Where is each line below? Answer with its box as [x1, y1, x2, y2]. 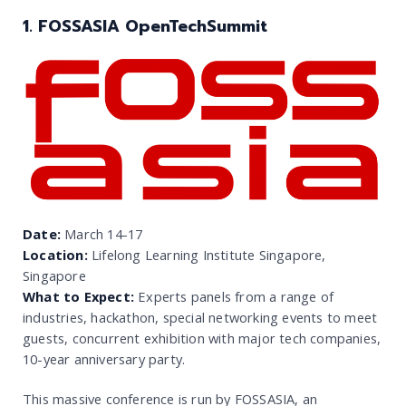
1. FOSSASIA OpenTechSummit [23, 14, 267, 39]
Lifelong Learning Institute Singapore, [87, 246, 326, 265]
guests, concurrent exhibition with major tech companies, [23, 329, 382, 348]
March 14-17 [61, 225, 143, 244]
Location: [23, 246, 88, 265]
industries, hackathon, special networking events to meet [23, 308, 378, 327]
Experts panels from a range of [134, 287, 334, 306]
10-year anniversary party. [23, 350, 186, 369]
